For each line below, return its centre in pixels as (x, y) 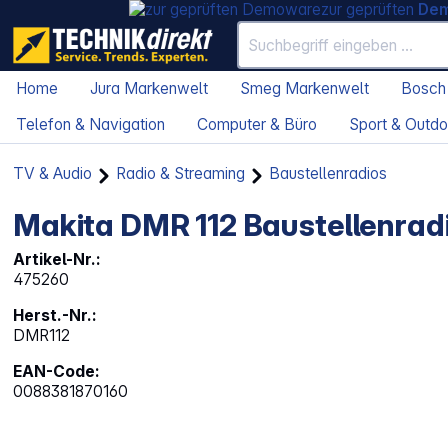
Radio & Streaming (181, 174)
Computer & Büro (257, 125)
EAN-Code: (57, 372)
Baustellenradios (328, 174)
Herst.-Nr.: (55, 316)
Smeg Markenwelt (304, 89)
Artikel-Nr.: (57, 260)
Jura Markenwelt (149, 89)
